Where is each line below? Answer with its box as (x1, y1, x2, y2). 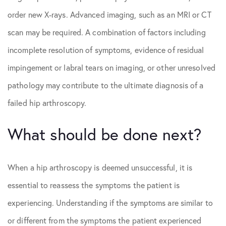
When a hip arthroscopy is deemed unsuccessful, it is (8, 162, 193, 173)
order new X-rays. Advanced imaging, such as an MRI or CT (8, 10, 211, 20)
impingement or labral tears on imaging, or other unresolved (8, 63, 215, 73)
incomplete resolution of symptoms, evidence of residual (8, 45, 204, 55)
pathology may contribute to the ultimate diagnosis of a (8, 80, 204, 90)
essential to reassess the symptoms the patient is (8, 180, 180, 190)
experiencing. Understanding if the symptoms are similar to (8, 198, 213, 208)
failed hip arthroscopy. (8, 98, 87, 108)
